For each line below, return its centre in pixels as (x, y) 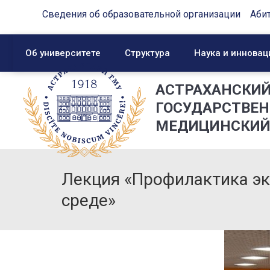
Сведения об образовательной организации (141, 14)
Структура (147, 53)
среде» (89, 200)
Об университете (63, 53)
